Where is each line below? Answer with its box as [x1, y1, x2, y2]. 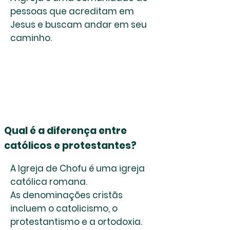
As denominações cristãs [10, 189, 123, 201]
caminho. [10, 32, 52, 44]
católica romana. [10, 176, 87, 188]
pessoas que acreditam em [10, 5, 134, 17]
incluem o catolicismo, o [10, 202, 118, 215]
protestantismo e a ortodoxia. [10, 216, 142, 228]
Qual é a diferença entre [4, 124, 127, 138]
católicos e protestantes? [4, 139, 137, 152]
